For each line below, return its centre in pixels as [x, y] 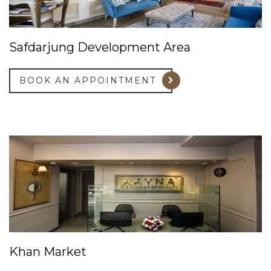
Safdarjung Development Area [100, 47]
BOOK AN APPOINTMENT [88, 80]
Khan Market [48, 251]
